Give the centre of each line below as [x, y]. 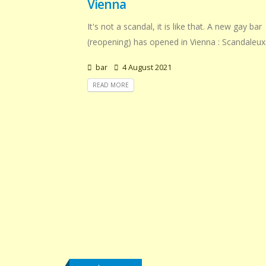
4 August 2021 [146, 67]
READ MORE [111, 85]
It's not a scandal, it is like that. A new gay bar [175, 26]
